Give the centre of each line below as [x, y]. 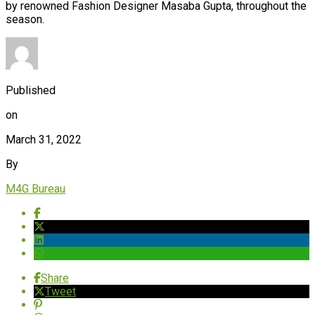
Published [31, 90]
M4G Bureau [36, 188]
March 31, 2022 [44, 139]
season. [25, 19]
